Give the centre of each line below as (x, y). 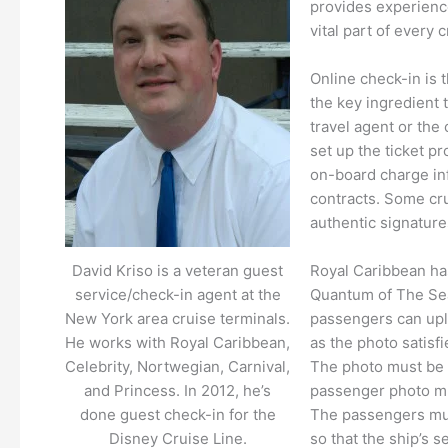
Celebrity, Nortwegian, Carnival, (177, 367)
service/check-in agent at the (177, 295)
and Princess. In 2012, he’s (177, 391)
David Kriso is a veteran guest (177, 271)
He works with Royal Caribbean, (177, 343)
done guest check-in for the (177, 415)
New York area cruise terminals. (177, 319)
